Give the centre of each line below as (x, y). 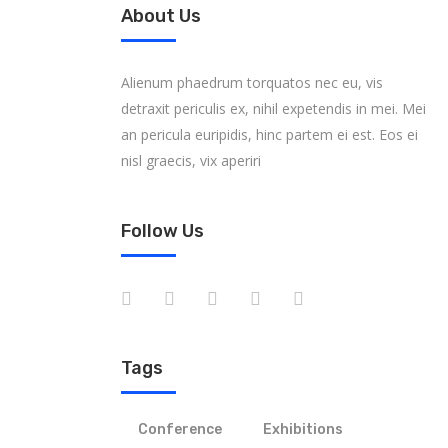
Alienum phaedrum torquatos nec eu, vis (252, 82)
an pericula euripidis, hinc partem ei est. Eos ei (269, 134)
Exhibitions (303, 429)
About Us (161, 16)
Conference (180, 429)
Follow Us (162, 231)
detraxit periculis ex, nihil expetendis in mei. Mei (273, 108)
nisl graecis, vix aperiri (191, 160)
